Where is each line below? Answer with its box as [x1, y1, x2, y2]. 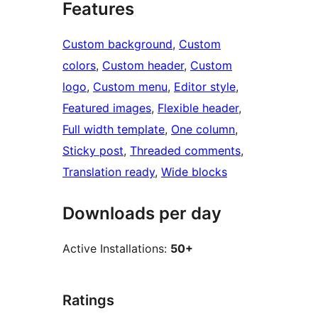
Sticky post [62, 143, 124, 158]
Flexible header [158, 101, 238, 116]
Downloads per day [62, 203, 221, 224]
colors [62, 58, 96, 73]
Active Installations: [62, 241, 170, 256]
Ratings [62, 292, 114, 309]
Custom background [62, 37, 172, 52]
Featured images [62, 101, 151, 116]
